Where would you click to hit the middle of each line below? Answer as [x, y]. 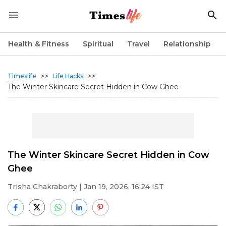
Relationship [187, 44]
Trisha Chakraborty [42, 187]
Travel [138, 44]
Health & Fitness [39, 44]
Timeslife [22, 76]
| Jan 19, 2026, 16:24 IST [121, 187]
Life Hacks [68, 76]
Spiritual [98, 44]
